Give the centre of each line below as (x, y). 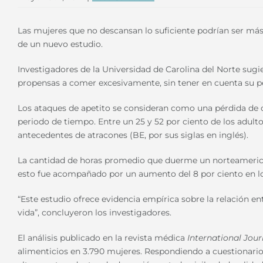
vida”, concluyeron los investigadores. (95, 213)
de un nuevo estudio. (60, 44)
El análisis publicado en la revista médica (102, 238)
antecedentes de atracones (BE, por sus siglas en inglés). (133, 135)
